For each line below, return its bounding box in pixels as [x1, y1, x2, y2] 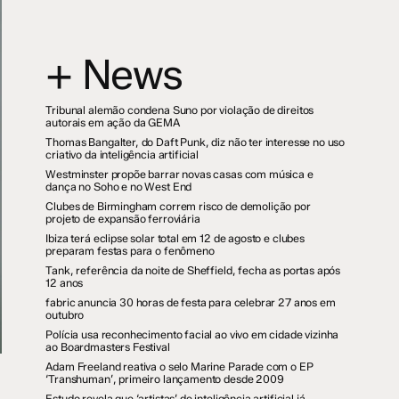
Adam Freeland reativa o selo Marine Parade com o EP [45, 360, 313, 373]
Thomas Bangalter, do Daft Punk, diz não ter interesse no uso [45, 135, 346, 149]
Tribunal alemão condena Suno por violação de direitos [45, 103, 314, 117]
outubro [45, 308, 85, 322]
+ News [45, 49, 183, 100]
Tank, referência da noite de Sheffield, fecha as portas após [45, 264, 341, 277]
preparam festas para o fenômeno [45, 244, 215, 257]
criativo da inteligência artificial [45, 148, 199, 161]
